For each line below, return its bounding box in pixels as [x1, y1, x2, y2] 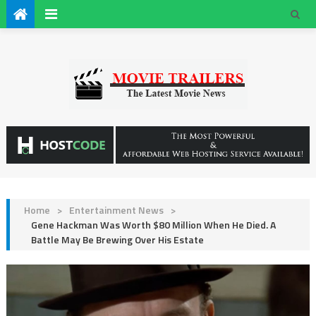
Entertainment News [68, 202, 164, 218]
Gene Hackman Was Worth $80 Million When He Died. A [30, 217, 276, 233]
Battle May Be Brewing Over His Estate [30, 232, 204, 248]
